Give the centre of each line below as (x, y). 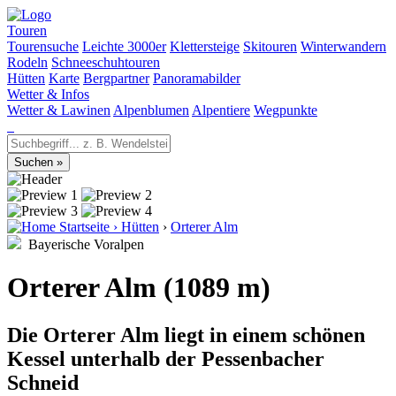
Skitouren (270, 46)
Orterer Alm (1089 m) (139, 288)
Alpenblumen (151, 110)
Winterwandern (343, 46)
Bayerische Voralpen (83, 244)
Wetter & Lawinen (59, 110)
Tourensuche (43, 46)
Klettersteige (205, 46)
